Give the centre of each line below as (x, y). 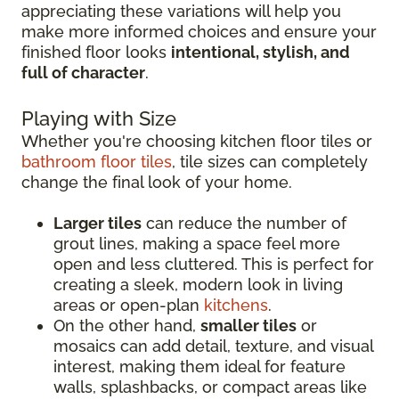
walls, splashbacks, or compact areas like (210, 387)
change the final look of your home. (157, 183)
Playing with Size (99, 119)
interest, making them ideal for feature (199, 367)
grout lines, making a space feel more (197, 244)
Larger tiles (98, 224)
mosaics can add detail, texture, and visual (213, 346)
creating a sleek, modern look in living (198, 285)
